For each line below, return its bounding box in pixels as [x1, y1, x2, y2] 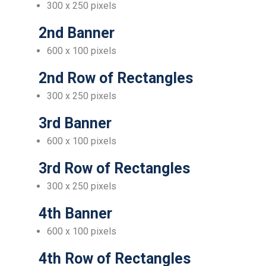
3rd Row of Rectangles [34, 160, 190, 177]
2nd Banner [34, 24, 115, 42]
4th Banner [34, 205, 112, 222]
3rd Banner [34, 115, 112, 132]
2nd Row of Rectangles [34, 69, 193, 87]
